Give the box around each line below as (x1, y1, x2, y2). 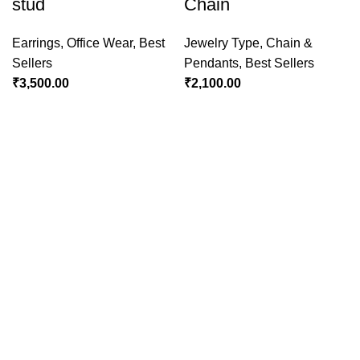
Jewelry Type (184, 36, 260, 51)
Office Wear (67, 36, 133, 51)
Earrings (12, 36, 60, 51)
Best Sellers (245, 56, 314, 71)
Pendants (184, 56, 239, 71)
